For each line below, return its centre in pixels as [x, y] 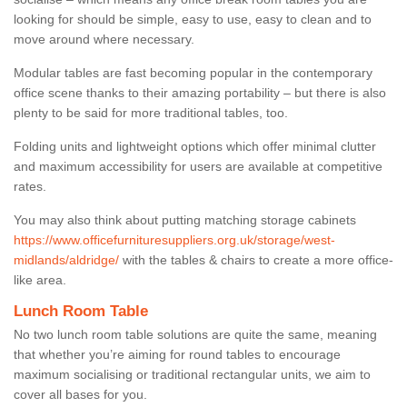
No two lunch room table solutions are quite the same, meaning [195, 334]
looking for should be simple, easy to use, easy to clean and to [193, 19]
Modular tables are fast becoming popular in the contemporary [193, 72]
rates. [30, 186]
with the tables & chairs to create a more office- [256, 259]
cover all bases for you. [82, 394]
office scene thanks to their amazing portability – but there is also [200, 92]
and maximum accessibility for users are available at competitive [198, 166]
